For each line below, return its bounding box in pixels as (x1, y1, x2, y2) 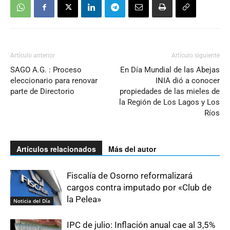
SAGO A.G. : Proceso (10, 65, 82, 74)
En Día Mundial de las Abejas (120, 65, 220, 74)
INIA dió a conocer (156, 75, 220, 85)
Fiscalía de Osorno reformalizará (67, 170, 193, 181)
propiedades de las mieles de (120, 86, 220, 96)
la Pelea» (67, 194, 101, 204)
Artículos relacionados (16, 143, 96, 154)
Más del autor (108, 143, 156, 154)
